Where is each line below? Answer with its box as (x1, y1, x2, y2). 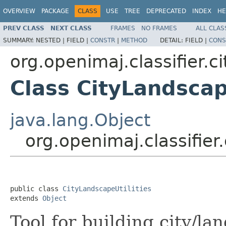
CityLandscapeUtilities (63, 184, 151, 193)
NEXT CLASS (50, 24, 92, 32)
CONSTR (90, 36, 115, 44)
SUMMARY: (3, 36, 36, 44)
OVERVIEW (3, 8, 35, 15)
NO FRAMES (141, 24, 177, 32)
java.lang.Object (10, 109, 150, 130)
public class (10, 184, 63, 193)
